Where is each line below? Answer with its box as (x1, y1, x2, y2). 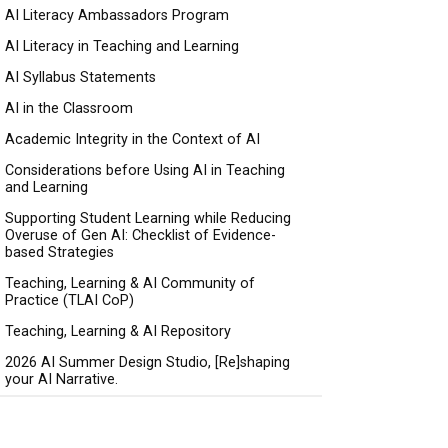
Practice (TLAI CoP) (5, 292, 134, 309)
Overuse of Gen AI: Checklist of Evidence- (5, 227, 276, 244)
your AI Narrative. (5, 371, 118, 388)
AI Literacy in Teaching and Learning (5, 38, 239, 55)
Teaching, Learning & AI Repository (5, 323, 231, 340)
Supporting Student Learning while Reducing (5, 210, 291, 227)
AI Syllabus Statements (5, 69, 156, 86)
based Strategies (5, 244, 114, 261)
